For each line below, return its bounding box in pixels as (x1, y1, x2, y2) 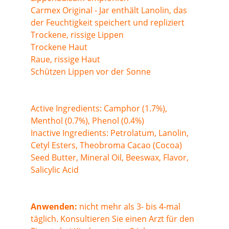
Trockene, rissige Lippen (31, 29, 124, 40)
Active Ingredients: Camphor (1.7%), (31, 103, 169, 114)
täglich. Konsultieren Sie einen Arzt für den (31, 213, 196, 224)
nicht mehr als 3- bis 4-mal (77, 201, 182, 212)
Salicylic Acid (31, 164, 79, 175)
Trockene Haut (31, 41, 87, 53)
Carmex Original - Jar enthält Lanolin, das (31, 5, 189, 16)
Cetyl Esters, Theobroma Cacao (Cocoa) (31, 140, 184, 151)
